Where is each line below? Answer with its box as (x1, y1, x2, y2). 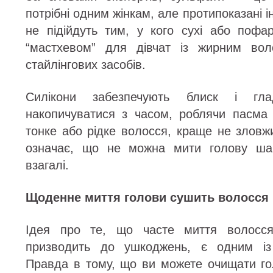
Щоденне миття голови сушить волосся (26, 190, 269, 204)
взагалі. (26, 158, 69, 172)
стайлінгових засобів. (26, 57, 146, 71)
